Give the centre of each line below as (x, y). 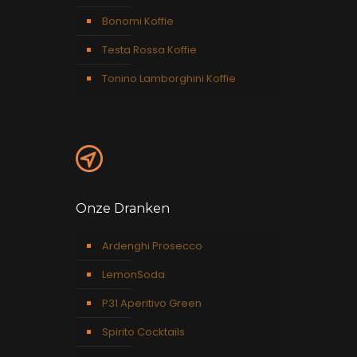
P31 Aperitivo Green (152, 303)
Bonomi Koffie (138, 21)
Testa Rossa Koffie (149, 49)
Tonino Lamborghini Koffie (169, 78)
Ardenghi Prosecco (152, 245)
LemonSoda (133, 274)
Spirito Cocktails (143, 331)
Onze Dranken (123, 208)
